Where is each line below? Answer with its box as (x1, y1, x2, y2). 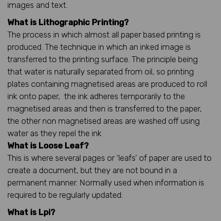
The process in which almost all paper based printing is (7, 29, 201, 39)
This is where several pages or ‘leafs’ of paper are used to (7, 152, 212, 163)
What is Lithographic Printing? (7, 17, 129, 27)
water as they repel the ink (7, 128, 102, 138)
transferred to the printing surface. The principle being (7, 54, 198, 64)
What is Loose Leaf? (7, 140, 89, 150)
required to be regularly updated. (7, 189, 123, 200)
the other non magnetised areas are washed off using (7, 115, 200, 126)
